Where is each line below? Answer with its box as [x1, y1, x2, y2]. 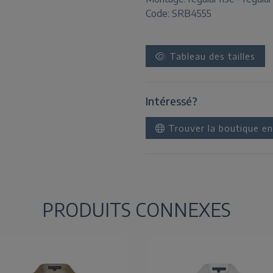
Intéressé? [146, 94, 197, 108]
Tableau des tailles [166, 51, 255, 62]
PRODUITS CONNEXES [42, 198, 231, 221]
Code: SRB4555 [146, 7, 211, 19]
